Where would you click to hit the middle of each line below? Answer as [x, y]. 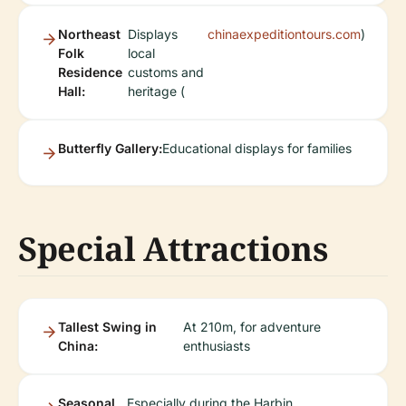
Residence [90, 72]
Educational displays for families [257, 148]
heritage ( [156, 91]
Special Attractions [173, 249]
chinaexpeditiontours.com [284, 34]
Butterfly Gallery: [110, 148]
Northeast [89, 34]
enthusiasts [216, 346]
